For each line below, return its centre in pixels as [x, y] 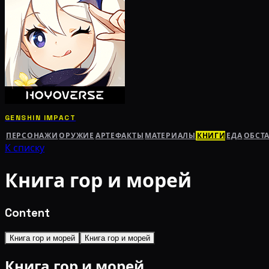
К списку [25, 148]
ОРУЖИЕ [77, 135]
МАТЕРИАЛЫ [170, 135]
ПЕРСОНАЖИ [32, 135]
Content [27, 213]
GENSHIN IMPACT [41, 117]
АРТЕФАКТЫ [119, 135]
